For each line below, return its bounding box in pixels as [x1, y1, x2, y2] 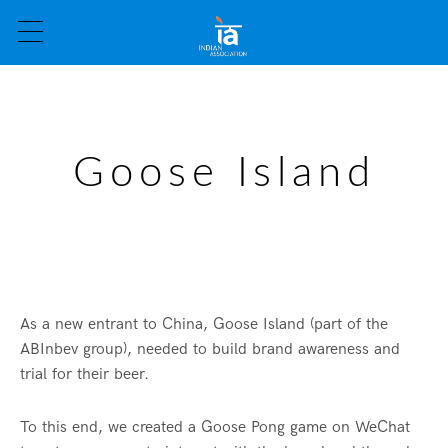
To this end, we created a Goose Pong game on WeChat [20, 418, 410, 438]
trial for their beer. [20, 365, 149, 385]
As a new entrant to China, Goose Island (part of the [20, 315, 388, 335]
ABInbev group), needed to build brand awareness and [20, 340, 400, 360]
